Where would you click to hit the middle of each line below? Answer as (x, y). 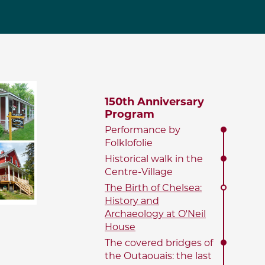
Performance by (143, 130)
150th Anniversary (154, 102)
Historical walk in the (154, 159)
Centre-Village (139, 172)
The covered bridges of (159, 243)
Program (130, 114)
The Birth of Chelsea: (153, 188)
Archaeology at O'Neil (155, 214)
